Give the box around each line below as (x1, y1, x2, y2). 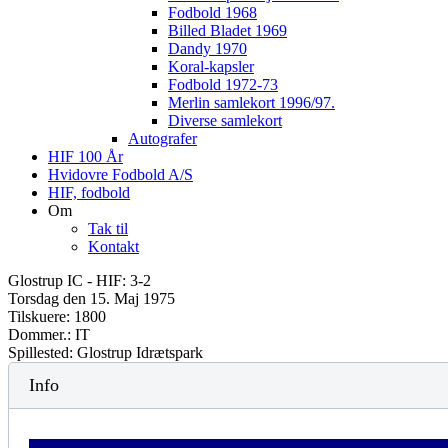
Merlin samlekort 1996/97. (168, 94, 335, 111)
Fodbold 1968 (168, 4, 257, 21)
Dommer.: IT (8, 326, 90, 343)
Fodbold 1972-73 (168, 76, 278, 93)
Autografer (128, 130, 197, 147)
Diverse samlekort (168, 112, 282, 129)
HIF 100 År (48, 148, 123, 165)
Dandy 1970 (168, 40, 247, 57)
